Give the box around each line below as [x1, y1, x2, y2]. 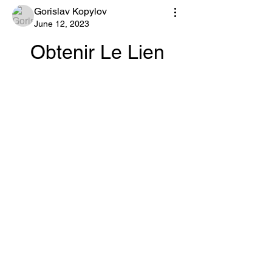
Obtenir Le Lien [30, 41, 165, 63]
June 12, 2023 [34, 19, 89, 29]
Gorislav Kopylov [34, 5, 107, 17]
